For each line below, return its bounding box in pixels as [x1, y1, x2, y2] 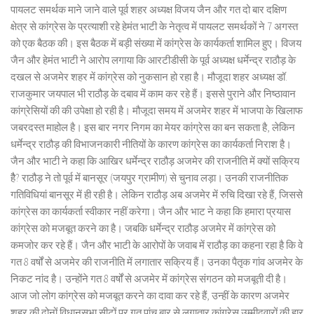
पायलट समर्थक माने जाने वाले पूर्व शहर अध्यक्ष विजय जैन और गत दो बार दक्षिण [11, 3, 287, 17]
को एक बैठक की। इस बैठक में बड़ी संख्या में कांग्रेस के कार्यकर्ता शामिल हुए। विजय [11, 36, 301, 50]
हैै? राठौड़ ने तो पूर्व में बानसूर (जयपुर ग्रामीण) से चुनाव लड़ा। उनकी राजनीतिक [11, 171, 288, 185]
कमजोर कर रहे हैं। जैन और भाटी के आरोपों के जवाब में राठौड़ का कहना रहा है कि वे [11, 238, 303, 252]
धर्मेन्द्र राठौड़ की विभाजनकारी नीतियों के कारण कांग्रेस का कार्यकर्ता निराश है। [11, 137, 292, 151]
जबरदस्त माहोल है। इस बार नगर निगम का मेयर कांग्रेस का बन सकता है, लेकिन [11, 121, 295, 135]
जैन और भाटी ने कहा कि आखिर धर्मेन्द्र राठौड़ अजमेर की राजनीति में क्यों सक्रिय [11, 154, 299, 168]
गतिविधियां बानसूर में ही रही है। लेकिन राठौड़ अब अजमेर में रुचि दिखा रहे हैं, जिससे [11, 188, 303, 202]
